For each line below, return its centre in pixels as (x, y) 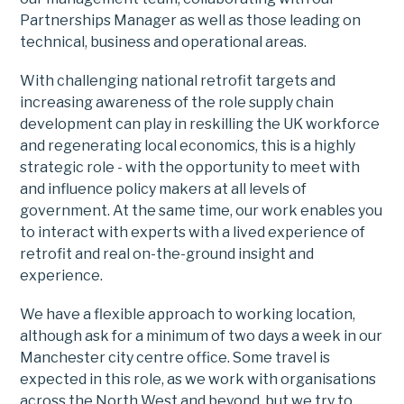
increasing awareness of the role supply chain (177, 103)
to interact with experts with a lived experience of (193, 233)
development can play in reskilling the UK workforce (200, 124)
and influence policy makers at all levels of (164, 189)
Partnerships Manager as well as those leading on (191, 21)
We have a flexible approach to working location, (188, 315)
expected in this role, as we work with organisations (198, 380)
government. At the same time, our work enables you (202, 211)
